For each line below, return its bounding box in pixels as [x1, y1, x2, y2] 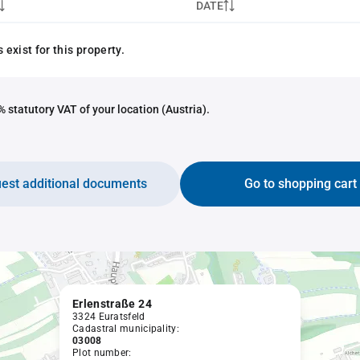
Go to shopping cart [244, 176, 357, 191]
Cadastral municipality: [72, 323, 179, 334]
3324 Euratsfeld [72, 311, 145, 322]
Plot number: [72, 347, 132, 358]
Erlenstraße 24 [72, 297, 152, 310]
